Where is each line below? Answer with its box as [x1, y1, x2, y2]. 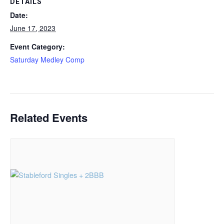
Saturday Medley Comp [10, 54, 84, 65]
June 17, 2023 [10, 23, 55, 33]
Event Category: [10, 41, 65, 52]
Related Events [10, 109, 87, 126]
